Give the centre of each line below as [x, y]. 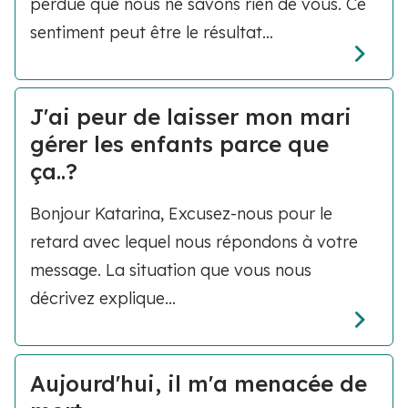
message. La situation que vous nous [171, 270]
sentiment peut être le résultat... [152, 32]
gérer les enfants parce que [179, 144]
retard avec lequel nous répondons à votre [194, 242]
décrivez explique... [103, 299]
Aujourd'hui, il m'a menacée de [199, 383]
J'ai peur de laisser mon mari [191, 117]
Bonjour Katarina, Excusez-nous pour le [181, 214]
